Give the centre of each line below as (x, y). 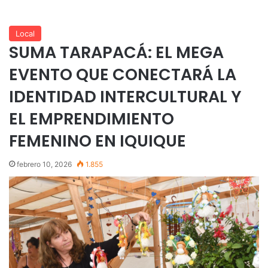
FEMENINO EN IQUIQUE (98, 141)
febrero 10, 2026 (44, 164)
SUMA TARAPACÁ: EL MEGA (116, 52)
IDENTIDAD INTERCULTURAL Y (125, 96)
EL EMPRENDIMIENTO (92, 118)
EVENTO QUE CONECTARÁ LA (123, 74)
